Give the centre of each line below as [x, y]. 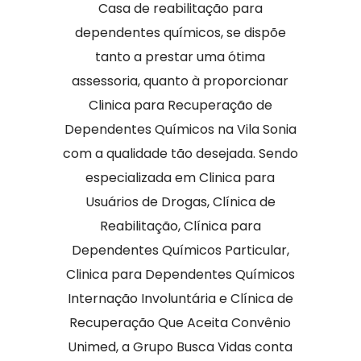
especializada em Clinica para [180, 178]
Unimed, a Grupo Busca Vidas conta [180, 347]
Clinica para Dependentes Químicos [180, 274]
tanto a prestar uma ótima [180, 57]
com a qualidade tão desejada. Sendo [180, 154]
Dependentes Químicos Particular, [180, 250]
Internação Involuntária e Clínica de [180, 299]
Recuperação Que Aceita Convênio [180, 323]
